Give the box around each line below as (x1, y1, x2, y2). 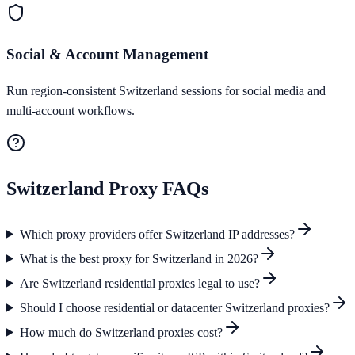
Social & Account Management (6, 46, 208, 63)
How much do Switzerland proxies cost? (19, 325, 223, 339)
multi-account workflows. (6, 103, 135, 117)
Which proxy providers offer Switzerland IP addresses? (19, 227, 295, 241)
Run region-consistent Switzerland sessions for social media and (6, 83, 326, 97)
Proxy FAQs (104, 177, 208, 199)
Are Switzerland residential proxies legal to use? (19, 276, 260, 290)
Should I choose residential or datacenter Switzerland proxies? (19, 300, 330, 315)
